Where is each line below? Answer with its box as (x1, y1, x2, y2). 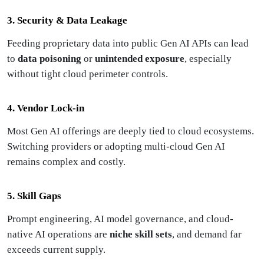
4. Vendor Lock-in (7, 103, 84, 114)
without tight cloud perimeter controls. (7, 68, 168, 80)
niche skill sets (110, 229, 172, 240)
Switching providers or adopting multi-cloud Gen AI (7, 141, 225, 152)
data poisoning (18, 53, 81, 64)
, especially (184, 53, 232, 64)
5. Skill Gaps (7, 190, 61, 202)
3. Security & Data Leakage (7, 15, 127, 26)
